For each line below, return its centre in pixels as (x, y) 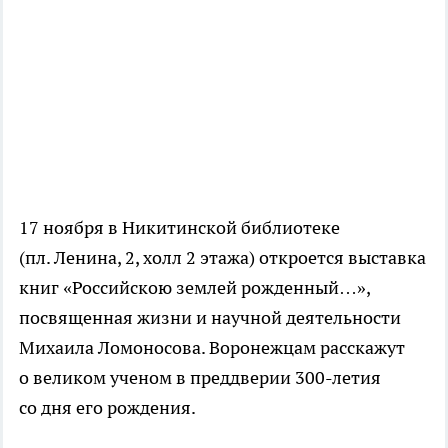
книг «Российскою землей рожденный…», (194, 287)
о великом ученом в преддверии (157, 377)
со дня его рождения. (107, 407)
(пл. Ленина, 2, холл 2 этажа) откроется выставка (222, 257)
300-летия (338, 377)
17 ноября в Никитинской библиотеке (179, 227)
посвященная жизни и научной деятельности (210, 317)
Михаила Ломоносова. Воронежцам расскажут (212, 347)
